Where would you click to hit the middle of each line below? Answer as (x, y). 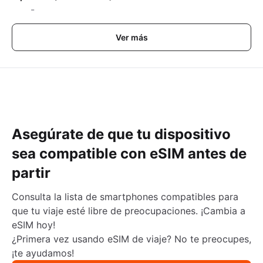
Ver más (131, 38)
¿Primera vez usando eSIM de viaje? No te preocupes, (131, 239)
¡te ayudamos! (43, 253)
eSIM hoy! (33, 225)
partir (31, 173)
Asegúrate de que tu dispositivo (121, 134)
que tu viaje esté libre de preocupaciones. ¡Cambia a (129, 211)
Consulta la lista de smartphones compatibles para (125, 197)
